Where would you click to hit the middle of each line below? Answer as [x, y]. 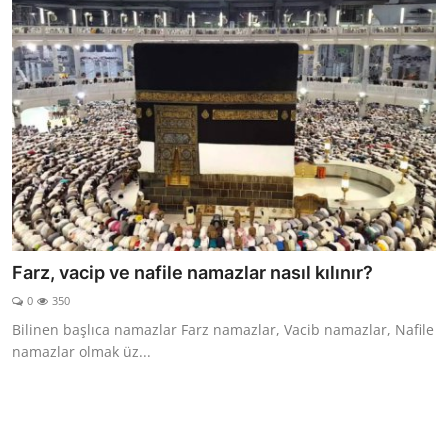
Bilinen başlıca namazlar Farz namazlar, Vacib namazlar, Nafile [223, 329]
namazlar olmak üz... [81, 351]
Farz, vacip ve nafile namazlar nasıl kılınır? [192, 272]
